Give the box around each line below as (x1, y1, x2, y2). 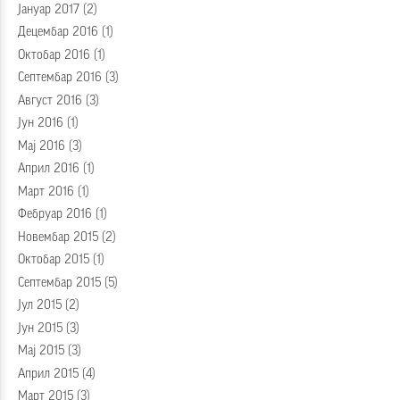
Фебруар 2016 (18, 208, 92, 221)
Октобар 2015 (18, 254, 89, 267)
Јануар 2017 (18, 3, 79, 16)
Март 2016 (18, 185, 74, 198)
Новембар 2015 (18, 230, 98, 244)
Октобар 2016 (18, 48, 90, 62)
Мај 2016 (18, 139, 65, 153)
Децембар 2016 (18, 26, 98, 39)
